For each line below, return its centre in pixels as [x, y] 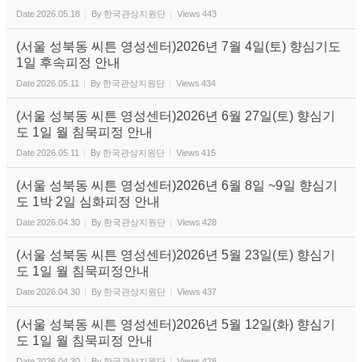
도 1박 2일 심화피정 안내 [88, 202]
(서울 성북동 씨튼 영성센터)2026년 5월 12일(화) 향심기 [176, 324]
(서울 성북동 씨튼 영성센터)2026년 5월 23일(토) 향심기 [176, 255]
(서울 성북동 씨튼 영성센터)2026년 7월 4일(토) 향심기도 [179, 46]
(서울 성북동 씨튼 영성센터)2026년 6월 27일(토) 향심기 [176, 116]
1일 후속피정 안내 [68, 63]
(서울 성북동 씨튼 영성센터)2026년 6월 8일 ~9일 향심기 [177, 185]
